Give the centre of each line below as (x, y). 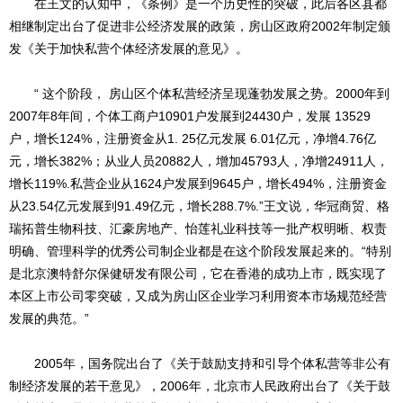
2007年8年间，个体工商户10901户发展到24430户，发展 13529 (190, 116)
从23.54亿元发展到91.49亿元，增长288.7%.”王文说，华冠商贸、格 (199, 206)
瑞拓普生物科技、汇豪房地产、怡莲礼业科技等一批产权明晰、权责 (198, 229)
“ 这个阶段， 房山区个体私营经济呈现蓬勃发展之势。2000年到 (199, 94)
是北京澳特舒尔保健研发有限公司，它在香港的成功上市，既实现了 (198, 274)
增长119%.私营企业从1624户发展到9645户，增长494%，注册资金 (198, 184)
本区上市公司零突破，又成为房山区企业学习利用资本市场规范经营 (198, 296)
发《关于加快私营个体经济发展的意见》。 (129, 49)
